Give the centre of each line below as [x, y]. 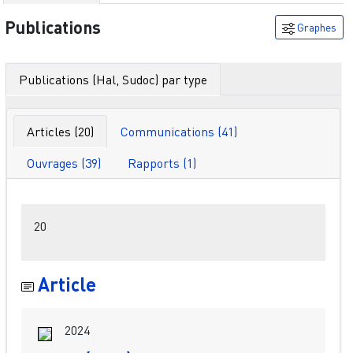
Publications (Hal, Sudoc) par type [113, 79]
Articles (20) [61, 131]
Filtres [297, 219]
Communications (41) [179, 131]
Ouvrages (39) [64, 163]
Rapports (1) [162, 163]
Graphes [316, 27]
